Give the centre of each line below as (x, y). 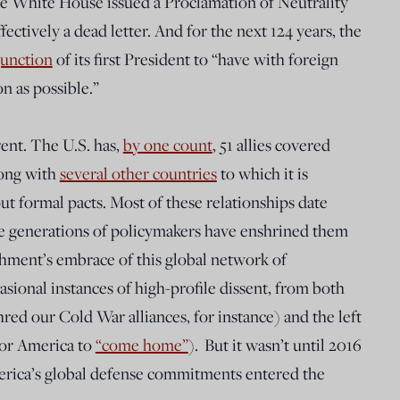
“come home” (142, 344)
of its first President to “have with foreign (195, 58)
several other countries (138, 173)
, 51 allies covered (271, 144)
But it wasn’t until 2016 (283, 344)
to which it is (262, 173)
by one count (167, 144)
